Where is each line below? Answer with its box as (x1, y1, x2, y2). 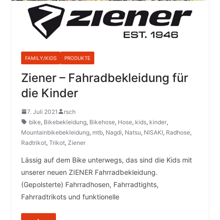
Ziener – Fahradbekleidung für (21, 70, 188, 85)
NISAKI (143, 128, 163, 136)
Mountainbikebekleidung (21, 128, 89, 136)
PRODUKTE (64, 55, 90, 61)
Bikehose (89, 118, 115, 126)
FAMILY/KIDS (25, 55, 56, 61)
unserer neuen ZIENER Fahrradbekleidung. (21, 167, 158, 176)
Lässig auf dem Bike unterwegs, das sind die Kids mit (21, 155, 192, 164)
